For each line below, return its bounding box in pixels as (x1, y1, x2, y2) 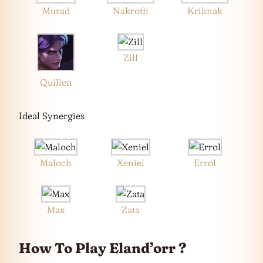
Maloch (40, 157, 72, 169)
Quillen (39, 76, 72, 89)
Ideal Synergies (19, 110, 85, 122)
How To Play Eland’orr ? (19, 239, 187, 257)
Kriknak (187, 5, 222, 17)
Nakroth (112, 5, 149, 17)
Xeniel (116, 157, 144, 169)
